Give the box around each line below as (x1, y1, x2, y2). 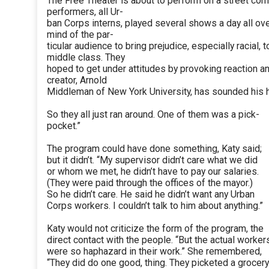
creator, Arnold (47, 74, 107, 86)
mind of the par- (47, 29, 113, 41)
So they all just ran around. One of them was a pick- (47, 109, 259, 121)
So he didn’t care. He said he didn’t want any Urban (47, 189, 255, 201)
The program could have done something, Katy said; (47, 143, 262, 155)
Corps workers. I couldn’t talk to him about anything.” (47, 200, 263, 212)
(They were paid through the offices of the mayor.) (47, 177, 253, 189)
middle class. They (47, 52, 125, 64)
